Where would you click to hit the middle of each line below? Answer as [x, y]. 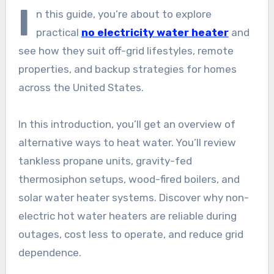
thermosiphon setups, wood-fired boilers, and [129, 179]
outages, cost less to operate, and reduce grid [131, 234]
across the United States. [81, 87]
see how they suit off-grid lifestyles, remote [126, 50]
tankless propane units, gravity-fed [105, 161]
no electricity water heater [155, 32]
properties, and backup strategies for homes [127, 69]
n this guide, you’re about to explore [124, 14]
